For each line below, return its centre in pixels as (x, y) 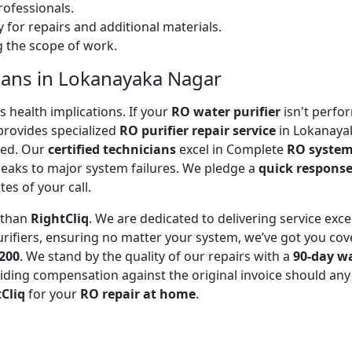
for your (53, 293)
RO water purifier (226, 111)
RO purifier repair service (198, 130)
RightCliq (60, 218)
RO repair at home (138, 293)
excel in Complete (231, 149)
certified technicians (112, 149)
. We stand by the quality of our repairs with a (156, 256)
